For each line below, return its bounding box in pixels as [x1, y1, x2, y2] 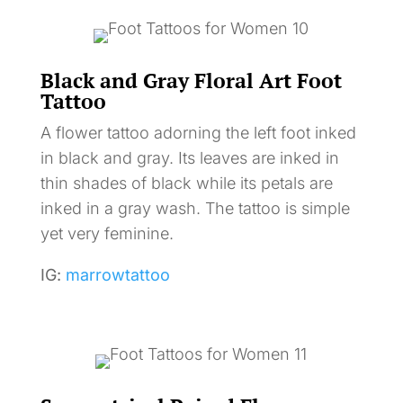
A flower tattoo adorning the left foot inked [40, 122, 356, 142]
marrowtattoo [65, 264, 170, 284]
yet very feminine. [40, 223, 174, 243]
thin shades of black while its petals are [40, 173, 333, 193]
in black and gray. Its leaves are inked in [40, 148, 339, 167]
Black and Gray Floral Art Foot [40, 66, 342, 94]
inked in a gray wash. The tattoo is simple [40, 198, 350, 218]
